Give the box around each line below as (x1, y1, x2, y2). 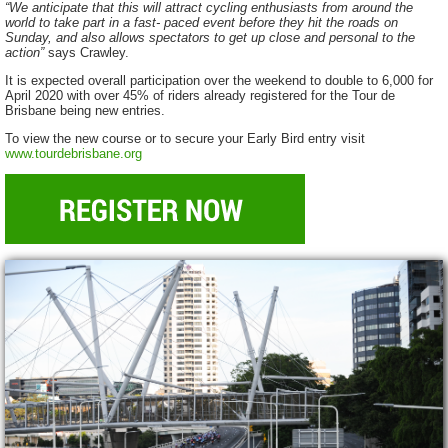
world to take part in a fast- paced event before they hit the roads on (5, 15, 398, 31)
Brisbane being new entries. (5, 103, 165, 119)
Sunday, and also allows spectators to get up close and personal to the (5, 30, 415, 46)
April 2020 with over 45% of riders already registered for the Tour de (5, 88, 395, 104)
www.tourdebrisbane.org (5, 145, 142, 161)
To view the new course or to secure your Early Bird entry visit (5, 130, 365, 146)
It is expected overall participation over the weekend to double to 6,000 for (5, 73, 433, 89)
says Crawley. (48, 45, 129, 61)
